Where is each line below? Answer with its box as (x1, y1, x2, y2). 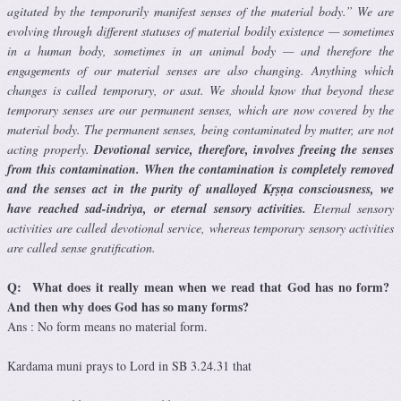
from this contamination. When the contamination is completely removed (7, 160, 394, 179)
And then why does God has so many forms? (7, 297, 249, 317)
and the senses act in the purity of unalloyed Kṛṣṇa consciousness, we (7, 180, 394, 199)
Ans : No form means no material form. (7, 318, 208, 336)
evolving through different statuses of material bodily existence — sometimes (7, 22, 394, 40)
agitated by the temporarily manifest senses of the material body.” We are (7, 3, 394, 21)
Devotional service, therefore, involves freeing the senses (94, 141, 394, 159)
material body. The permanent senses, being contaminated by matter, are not (7, 121, 394, 139)
